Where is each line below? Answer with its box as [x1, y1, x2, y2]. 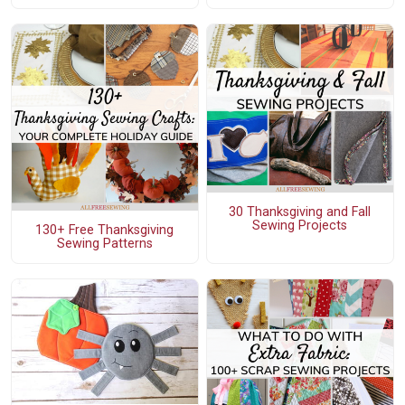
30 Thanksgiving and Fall [229, 203, 372, 220]
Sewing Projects [252, 217, 348, 233]
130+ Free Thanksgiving [35, 222, 174, 239]
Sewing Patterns [56, 236, 153, 252]
